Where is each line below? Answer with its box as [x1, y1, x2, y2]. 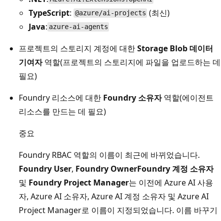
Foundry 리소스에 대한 [19, 92, 103, 103]
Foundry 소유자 [103, 92, 162, 103]
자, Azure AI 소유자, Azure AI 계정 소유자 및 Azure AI [19, 190, 209, 202]
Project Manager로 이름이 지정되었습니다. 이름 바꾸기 [19, 204, 218, 216]
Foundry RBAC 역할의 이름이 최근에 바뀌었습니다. [19, 149, 200, 160]
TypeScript [29, 7, 70, 18]
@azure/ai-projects [74, 9, 146, 17]
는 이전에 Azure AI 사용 [129, 177, 213, 188]
